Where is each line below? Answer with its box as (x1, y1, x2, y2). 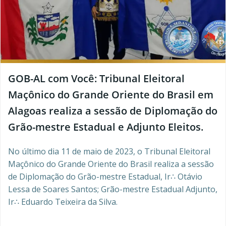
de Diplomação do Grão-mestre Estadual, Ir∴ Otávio (8, 171, 202, 182)
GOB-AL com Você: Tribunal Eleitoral (8, 72, 185, 85)
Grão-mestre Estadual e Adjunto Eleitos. (8, 120, 203, 134)
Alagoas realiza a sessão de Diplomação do (8, 104, 217, 118)
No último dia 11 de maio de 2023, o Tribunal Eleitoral (8, 146, 210, 157)
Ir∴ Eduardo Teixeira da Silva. (8, 196, 118, 207)
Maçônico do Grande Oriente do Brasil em (8, 88, 213, 101)
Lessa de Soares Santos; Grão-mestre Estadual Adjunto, (8, 184, 217, 195)
